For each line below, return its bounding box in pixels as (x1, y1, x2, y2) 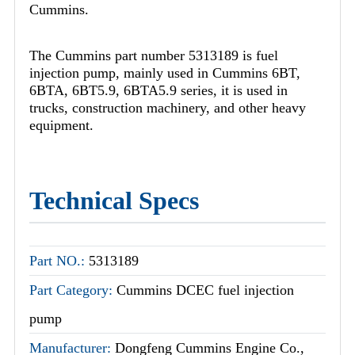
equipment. (29, 117, 94, 134)
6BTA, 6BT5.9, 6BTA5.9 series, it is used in (29, 82, 288, 99)
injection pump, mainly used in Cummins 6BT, (29, 65, 300, 82)
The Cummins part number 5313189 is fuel (29, 48, 278, 64)
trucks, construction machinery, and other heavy (29, 100, 306, 116)
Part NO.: (29, 253, 89, 269)
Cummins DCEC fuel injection (116, 282, 294, 299)
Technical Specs (29, 186, 199, 216)
